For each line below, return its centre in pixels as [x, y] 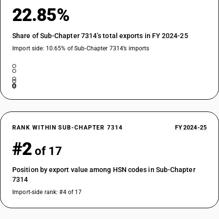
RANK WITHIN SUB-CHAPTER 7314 [68, 128]
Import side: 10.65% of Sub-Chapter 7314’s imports [81, 48]
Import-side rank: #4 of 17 [47, 192]
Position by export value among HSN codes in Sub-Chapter [104, 170]
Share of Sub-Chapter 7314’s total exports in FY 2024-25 [100, 36]
